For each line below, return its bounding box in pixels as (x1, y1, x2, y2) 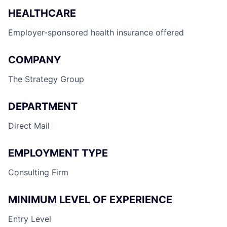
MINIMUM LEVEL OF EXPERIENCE (8, 193, 172, 206)
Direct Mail (8, 120, 50, 131)
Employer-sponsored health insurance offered (8, 27, 184, 37)
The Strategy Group (8, 73, 84, 84)
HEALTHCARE (8, 7, 76, 19)
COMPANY (8, 53, 61, 66)
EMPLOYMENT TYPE (8, 146, 108, 159)
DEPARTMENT (8, 100, 78, 112)
